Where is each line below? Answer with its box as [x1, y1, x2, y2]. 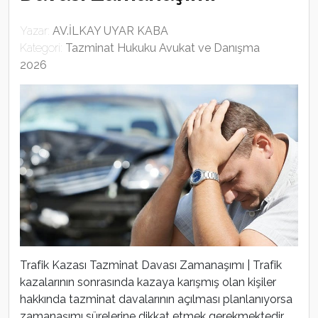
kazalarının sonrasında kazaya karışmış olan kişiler [20, 275, 276, 289]
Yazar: [20, 24, 53, 38]
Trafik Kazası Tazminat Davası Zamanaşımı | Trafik [20, 258, 282, 272]
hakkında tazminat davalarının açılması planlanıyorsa [20, 292, 292, 306]
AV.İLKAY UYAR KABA [53, 24, 168, 38]
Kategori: [20, 41, 65, 55]
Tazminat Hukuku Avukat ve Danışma [65, 41, 260, 55]
